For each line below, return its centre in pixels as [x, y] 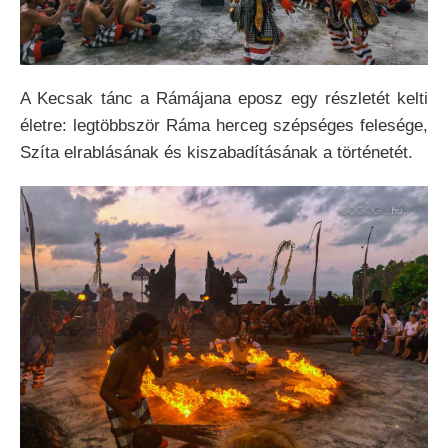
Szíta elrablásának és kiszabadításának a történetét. [216, 153]
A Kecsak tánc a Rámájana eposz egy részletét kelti [224, 99]
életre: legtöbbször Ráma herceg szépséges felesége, [224, 126]
